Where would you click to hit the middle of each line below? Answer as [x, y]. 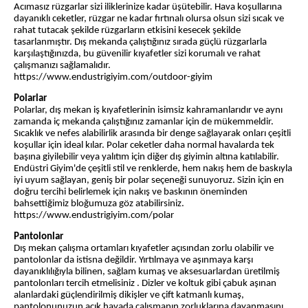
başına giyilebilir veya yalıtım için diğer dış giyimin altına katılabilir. [146, 157]
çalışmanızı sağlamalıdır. [62, 66]
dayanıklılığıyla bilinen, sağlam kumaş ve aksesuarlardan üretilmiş [147, 272]
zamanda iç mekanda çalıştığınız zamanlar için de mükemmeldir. [144, 122]
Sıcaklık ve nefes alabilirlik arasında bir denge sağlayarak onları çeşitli [152, 134]
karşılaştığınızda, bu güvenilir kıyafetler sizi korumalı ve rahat [137, 54]
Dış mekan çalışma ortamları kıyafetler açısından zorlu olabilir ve [144, 249]
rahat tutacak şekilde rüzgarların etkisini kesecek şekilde [127, 31]
